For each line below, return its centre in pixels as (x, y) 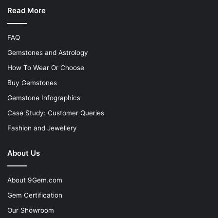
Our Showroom (31, 210)
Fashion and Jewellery (42, 128)
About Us (24, 153)
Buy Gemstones (32, 82)
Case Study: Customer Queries (56, 113)
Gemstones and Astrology (48, 52)
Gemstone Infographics (44, 98)
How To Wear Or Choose (46, 67)
